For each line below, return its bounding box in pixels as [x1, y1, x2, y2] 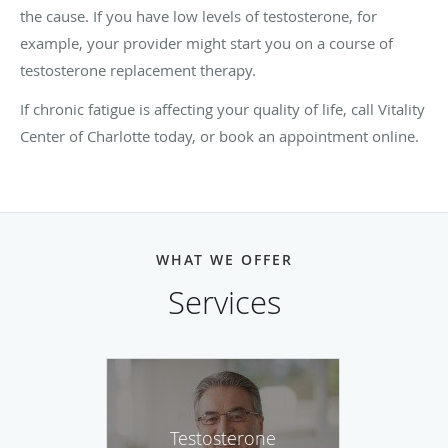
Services [167, 281, 281, 323]
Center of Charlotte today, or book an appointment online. [20, 125, 419, 146]
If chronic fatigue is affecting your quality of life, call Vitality [20, 98, 425, 119]
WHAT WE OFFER [155, 249, 293, 269]
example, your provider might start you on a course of [20, 32, 393, 53]
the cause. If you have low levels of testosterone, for [20, 5, 377, 26]
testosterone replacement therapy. [20, 59, 256, 80]
